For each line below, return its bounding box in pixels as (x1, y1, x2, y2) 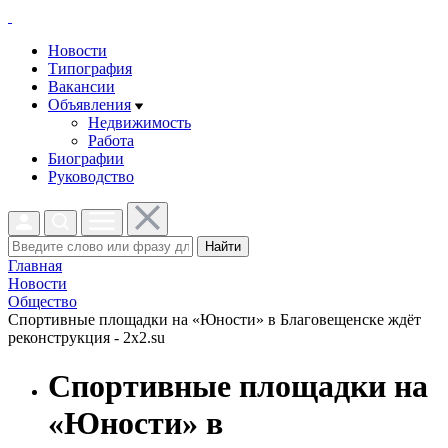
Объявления (48, 96, 131, 113)
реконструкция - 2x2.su (8, 329, 165, 346)
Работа (88, 132, 134, 149)
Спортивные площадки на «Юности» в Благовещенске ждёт (8, 311, 421, 328)
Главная (8, 257, 62, 274)
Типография (48, 60, 132, 77)
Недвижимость (88, 114, 191, 131)
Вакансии (48, 78, 115, 95)
